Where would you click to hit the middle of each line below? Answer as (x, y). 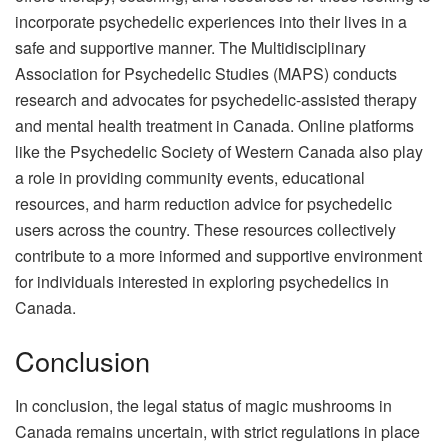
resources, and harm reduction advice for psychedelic (203, 203)
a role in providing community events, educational (190, 177)
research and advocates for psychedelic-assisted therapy (216, 99)
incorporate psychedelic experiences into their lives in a (211, 21)
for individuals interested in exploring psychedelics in (202, 281)
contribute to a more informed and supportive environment (218, 255)
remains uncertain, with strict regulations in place (246, 431)
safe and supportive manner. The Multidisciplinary (190, 47)
